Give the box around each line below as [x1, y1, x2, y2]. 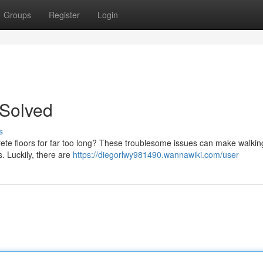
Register [49, 9, 80, 21]
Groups [4, 9, 31, 21]
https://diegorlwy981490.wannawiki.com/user [73, 149, 239, 160]
